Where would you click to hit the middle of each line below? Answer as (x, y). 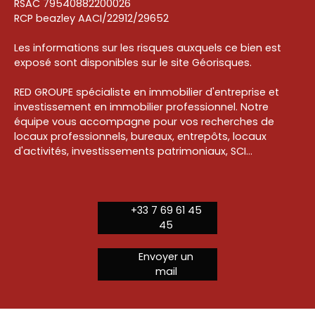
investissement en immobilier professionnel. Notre (141, 107)
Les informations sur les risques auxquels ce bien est (148, 47)
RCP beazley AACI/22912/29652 (91, 18)
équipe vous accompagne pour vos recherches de (144, 121)
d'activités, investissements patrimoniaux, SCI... (133, 151)
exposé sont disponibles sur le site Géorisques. (133, 62)
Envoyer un (166, 256)
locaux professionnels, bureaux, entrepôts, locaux (140, 136)
